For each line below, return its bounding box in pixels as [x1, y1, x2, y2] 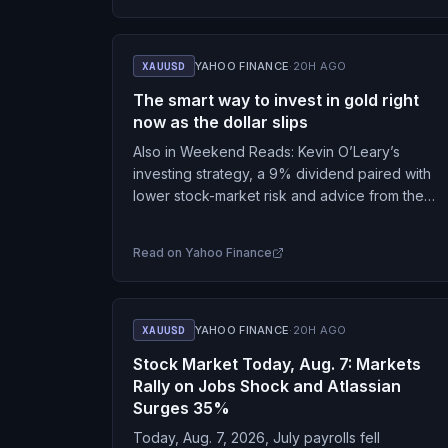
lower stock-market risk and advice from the [133, 187, 424, 204]
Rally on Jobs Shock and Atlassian [133, 376, 401, 396]
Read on [133, 245, 185, 260]
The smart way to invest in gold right [133, 90, 419, 110]
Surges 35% [133, 398, 230, 418]
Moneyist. [133, 209, 196, 226]
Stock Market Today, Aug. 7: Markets [133, 354, 421, 374]
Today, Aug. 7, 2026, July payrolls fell [133, 429, 380, 446]
